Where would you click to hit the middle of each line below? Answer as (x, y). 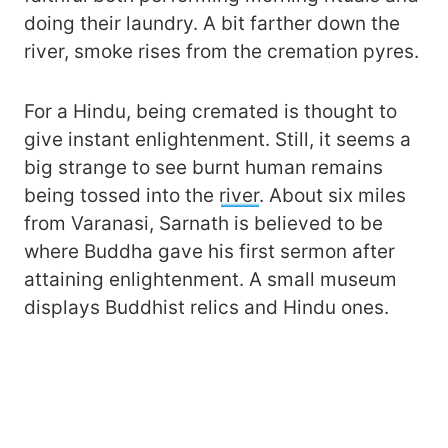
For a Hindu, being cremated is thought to (210, 112)
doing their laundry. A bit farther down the (212, 24)
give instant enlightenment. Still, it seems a (217, 140)
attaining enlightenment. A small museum (210, 280)
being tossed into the (121, 196)
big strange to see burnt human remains (203, 168)
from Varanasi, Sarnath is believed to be (203, 224)
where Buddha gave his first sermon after (209, 252)
